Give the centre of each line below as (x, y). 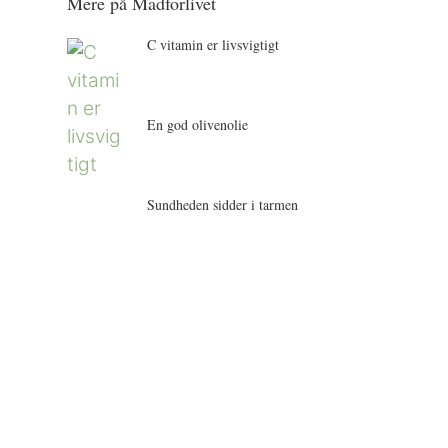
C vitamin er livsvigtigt (213, 44)
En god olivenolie (198, 124)
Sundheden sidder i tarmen (223, 204)
